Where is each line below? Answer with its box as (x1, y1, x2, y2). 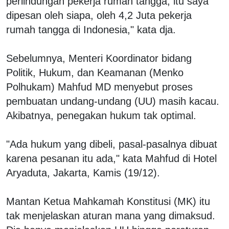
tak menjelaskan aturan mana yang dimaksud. (6, 210, 215, 221)
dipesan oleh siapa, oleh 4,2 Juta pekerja (6, 9, 192, 21)
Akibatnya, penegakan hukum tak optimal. (6, 109, 196, 121)
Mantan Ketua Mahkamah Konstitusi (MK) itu (6, 195, 210, 207)
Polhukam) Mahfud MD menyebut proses (6, 81, 193, 93)
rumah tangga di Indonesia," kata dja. (6, 24, 176, 35)
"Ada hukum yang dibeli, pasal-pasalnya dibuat (6, 138, 217, 150)
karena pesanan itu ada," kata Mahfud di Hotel (6, 152, 217, 164)
